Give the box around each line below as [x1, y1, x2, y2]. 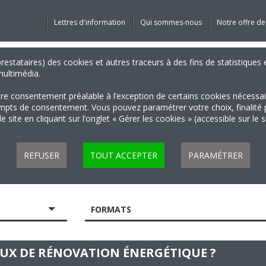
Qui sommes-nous [140, 17, 202, 27]
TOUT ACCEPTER [90, 150, 157, 161]
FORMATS [91, 204, 132, 215]
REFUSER [23, 150, 59, 161]
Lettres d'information [53, 17, 125, 27]
